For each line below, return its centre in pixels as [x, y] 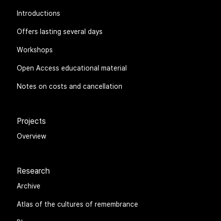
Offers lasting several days [60, 31]
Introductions [39, 13]
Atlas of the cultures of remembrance [78, 204]
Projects [32, 121]
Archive [29, 186]
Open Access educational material [72, 68]
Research [34, 171]
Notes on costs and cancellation [70, 86]
